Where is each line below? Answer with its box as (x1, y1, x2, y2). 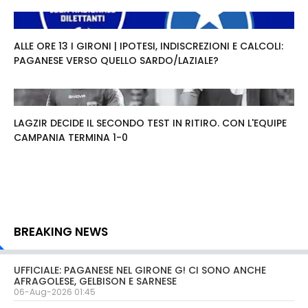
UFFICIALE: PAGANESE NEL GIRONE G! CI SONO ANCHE (14, 263, 266, 277)
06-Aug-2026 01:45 (14, 286, 96, 298)
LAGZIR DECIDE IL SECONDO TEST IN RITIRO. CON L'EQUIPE (14, 116, 287, 130)
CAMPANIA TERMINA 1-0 (14, 131, 128, 144)
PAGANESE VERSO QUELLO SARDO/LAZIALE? (14, 54, 219, 67)
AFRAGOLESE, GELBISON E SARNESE (14, 274, 177, 288)
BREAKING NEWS (14, 223, 108, 240)
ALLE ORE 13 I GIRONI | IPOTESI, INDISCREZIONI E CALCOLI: (14, 39, 283, 53)
